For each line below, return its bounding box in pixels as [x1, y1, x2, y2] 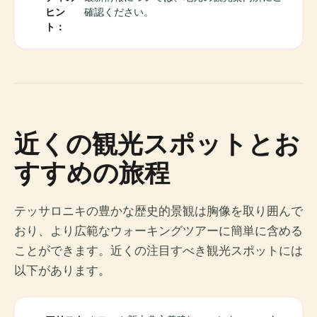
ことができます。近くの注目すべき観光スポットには [14, 243, 303, 258]
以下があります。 [14, 263, 110, 277]
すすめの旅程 [14, 154, 170, 190]
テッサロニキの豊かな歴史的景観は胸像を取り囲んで [14, 203, 303, 218]
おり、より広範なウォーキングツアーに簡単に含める [14, 223, 303, 238]
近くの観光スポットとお [14, 125, 300, 161]
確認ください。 [84, 5, 154, 18]
